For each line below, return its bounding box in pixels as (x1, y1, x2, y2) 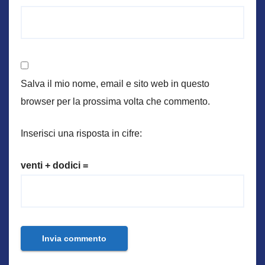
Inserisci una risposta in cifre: (21, 128, 142, 138)
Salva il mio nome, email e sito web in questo (21, 78, 209, 89)
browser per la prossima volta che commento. (21, 96, 210, 106)
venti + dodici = (21, 160, 88, 170)
